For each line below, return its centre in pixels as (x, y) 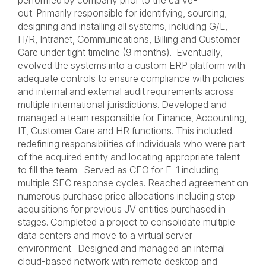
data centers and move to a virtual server (105, 235)
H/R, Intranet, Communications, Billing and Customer (129, 39)
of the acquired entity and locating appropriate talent (129, 157)
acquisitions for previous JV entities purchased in (122, 209)
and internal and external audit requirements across (126, 91)
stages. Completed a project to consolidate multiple (126, 222)
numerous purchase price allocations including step (126, 196)
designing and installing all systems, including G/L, (123, 26)
